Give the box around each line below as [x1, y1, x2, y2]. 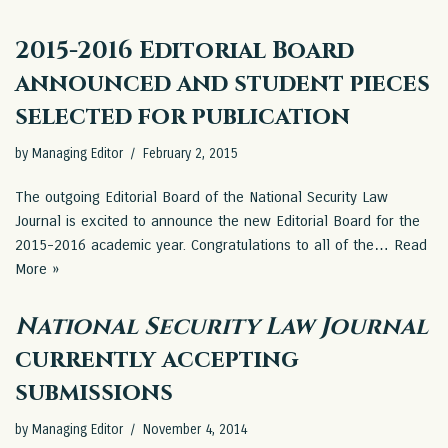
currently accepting [15, 344, 299, 377]
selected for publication [15, 101, 350, 134]
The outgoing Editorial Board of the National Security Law [15, 188, 388, 207]
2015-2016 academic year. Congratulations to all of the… [15, 236, 394, 255]
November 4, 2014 [143, 422, 247, 439]
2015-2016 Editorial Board [15, 35, 354, 68]
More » [15, 260, 59, 279]
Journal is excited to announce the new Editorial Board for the [15, 212, 420, 231]
